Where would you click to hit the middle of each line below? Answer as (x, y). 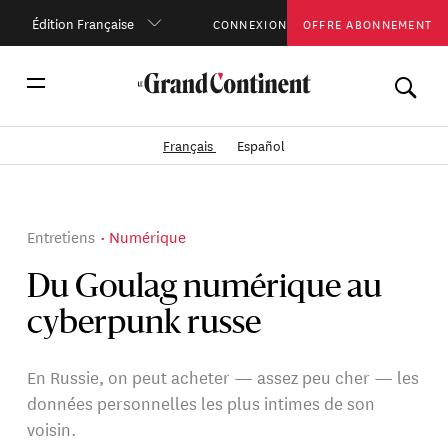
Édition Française (82, 22)
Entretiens (61, 236)
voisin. (52, 428)
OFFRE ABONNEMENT (367, 22)
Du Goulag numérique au (205, 288)
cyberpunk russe (144, 324)
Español (261, 145)
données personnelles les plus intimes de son (201, 402)
